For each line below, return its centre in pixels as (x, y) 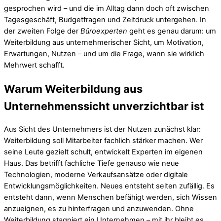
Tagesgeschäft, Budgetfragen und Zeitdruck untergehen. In (105, 20)
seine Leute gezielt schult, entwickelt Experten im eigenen (103, 152)
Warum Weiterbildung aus (73, 89)
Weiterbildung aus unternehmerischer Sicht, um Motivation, (104, 43)
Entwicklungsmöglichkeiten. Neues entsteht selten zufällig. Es (109, 186)
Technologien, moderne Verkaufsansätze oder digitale (96, 174)
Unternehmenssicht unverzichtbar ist (104, 106)
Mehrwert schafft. (34, 65)
